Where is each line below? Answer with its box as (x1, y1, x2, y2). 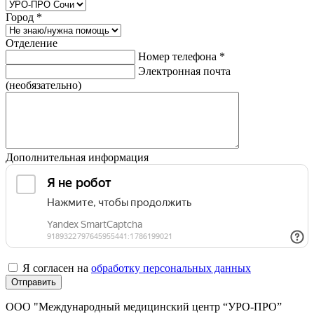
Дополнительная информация (6, 151, 149, 164)
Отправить (11, 277, 56, 288)
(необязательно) (6, 79, 81, 92)
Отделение (6, 37, 57, 50)
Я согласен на (22, 262, 91, 275)
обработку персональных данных (91, 262, 251, 275)
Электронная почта (138, 65, 231, 78)
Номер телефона (138, 50, 219, 63)
